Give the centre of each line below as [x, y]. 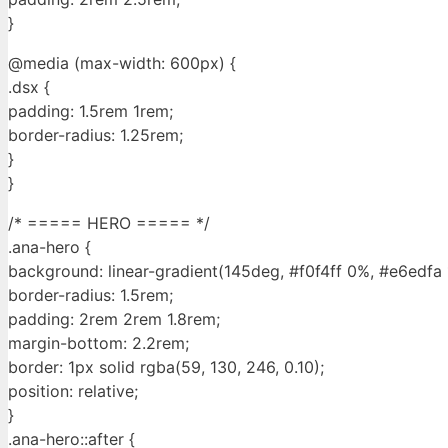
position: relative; [73, 391]
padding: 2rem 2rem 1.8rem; [114, 319]
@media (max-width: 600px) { [122, 63]
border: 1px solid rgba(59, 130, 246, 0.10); [166, 367]
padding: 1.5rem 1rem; [90, 111]
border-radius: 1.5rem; [90, 295]
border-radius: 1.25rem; [95, 135]
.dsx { [29, 87]
